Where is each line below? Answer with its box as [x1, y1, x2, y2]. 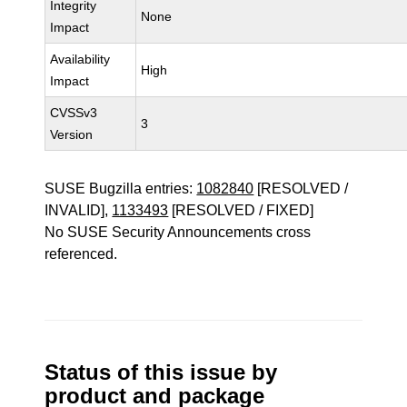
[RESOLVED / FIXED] [168, 203, 314, 218]
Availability [50, 52, 111, 66]
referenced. [45, 246, 118, 262]
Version [50, 127, 94, 142]
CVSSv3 [50, 105, 98, 120]
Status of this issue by [45, 360, 278, 384]
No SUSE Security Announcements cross [45, 224, 312, 240]
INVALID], [45, 203, 113, 218]
